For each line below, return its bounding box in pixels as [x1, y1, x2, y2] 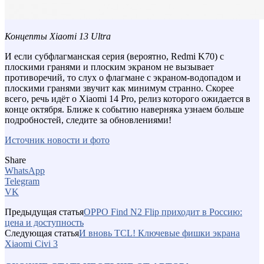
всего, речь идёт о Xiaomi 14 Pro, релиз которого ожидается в [5, 93, 250, 104]
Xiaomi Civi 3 [5, 238, 58, 249]
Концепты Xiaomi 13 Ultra [5, 31, 111, 41]
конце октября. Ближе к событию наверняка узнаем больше [5, 104, 244, 114]
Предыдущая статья [5, 206, 84, 217]
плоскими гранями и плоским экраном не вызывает [5, 61, 214, 72]
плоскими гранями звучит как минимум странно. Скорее [5, 82, 234, 93]
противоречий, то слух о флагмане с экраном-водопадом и [5, 72, 241, 82]
